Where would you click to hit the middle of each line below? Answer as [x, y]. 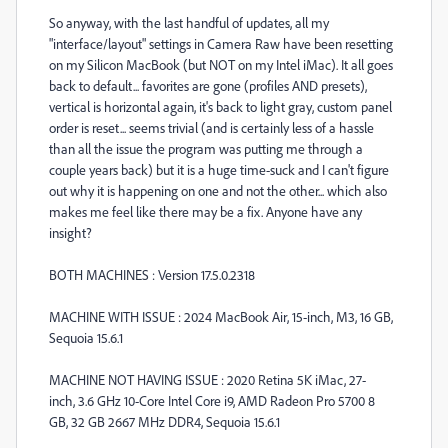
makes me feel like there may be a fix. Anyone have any [205, 211]
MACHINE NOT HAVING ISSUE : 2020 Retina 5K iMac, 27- [207, 379]
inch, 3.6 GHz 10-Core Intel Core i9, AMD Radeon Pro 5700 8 [212, 400]
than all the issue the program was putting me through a [206, 148]
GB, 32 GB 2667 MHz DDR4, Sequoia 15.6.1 [164, 421]
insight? [70, 232]
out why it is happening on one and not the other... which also [218, 190]
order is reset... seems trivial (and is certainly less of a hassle [211, 127]
